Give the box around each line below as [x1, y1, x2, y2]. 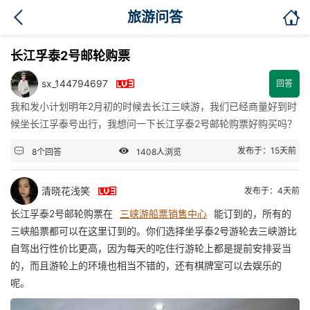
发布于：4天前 [244, 185, 300, 196]
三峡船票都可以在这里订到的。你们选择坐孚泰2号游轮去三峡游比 [10, 225, 297, 237]
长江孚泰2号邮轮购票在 [10, 208, 113, 219]
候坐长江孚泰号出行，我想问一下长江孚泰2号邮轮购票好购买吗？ [10, 118, 297, 129]
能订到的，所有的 [214, 208, 291, 219]
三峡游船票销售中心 [120, 208, 207, 219]
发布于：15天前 [237, 145, 296, 156]
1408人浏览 [136, 147, 181, 157]
